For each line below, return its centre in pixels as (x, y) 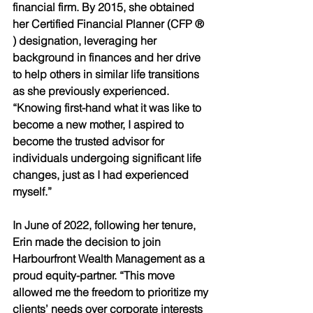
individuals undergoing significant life (108, 158)
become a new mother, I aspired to (100, 125)
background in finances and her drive (108, 58)
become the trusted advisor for (90, 141)
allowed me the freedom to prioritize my (112, 292)
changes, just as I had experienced (102, 175)
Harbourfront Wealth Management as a (110, 259)
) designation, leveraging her (86, 41)
